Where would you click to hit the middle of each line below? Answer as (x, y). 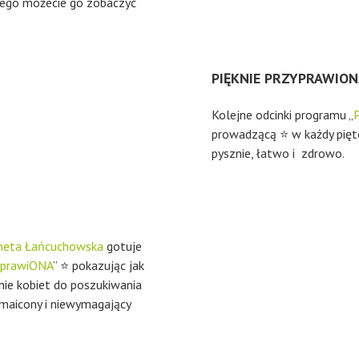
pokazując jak (108, 265)
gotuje (123, 246)
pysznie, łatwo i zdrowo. (278, 153)
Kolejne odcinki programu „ (282, 115)
